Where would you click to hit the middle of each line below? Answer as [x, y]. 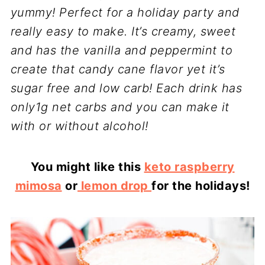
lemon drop [114, 186]
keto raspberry [189, 167]
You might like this [87, 167]
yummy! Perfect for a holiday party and [125, 12]
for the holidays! [201, 186]
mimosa [38, 186]
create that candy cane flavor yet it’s [118, 69]
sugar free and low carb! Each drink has [126, 88]
